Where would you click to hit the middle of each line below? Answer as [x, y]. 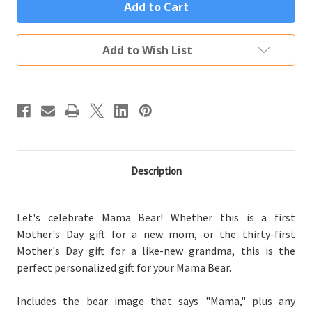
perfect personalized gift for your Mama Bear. [124, 267]
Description [156, 171]
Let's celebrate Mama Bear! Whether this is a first [156, 217]
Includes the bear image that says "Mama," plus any [156, 301]
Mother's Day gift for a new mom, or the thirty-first [156, 234]
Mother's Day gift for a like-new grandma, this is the [156, 250]
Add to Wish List [147, 50]
